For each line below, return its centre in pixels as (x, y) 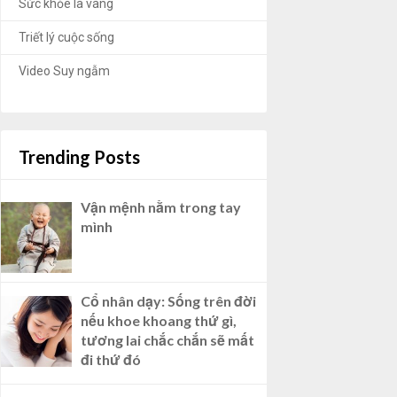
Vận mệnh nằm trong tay (161, 207)
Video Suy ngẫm (64, 71)
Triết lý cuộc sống (66, 38)
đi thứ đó (111, 360)
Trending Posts (79, 157)
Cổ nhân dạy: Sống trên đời (168, 301)
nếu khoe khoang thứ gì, (159, 321)
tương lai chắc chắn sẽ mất (167, 340)
